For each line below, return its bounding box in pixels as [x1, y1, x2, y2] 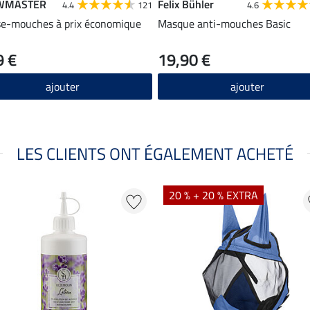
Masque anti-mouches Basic [158, 15, 291, 32]
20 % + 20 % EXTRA [169, 186, 258, 203]
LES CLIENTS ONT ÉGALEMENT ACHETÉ [17, 140, 293, 166]
